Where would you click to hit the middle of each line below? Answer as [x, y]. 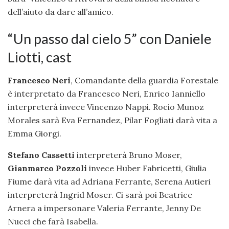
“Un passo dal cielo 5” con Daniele [110, 39]
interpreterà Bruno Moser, [128, 155]
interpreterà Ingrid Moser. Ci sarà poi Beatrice [100, 194]
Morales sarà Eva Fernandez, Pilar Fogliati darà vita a [112, 120]
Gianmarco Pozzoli [47, 168]
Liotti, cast [40, 57]
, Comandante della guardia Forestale [144, 80]
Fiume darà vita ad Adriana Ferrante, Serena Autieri [109, 181]
